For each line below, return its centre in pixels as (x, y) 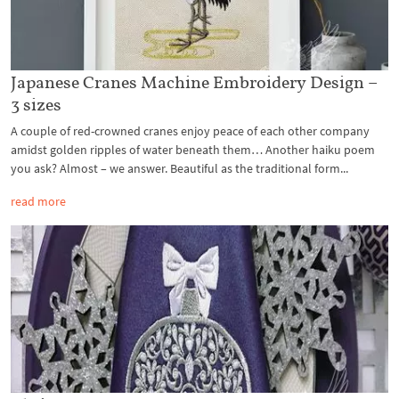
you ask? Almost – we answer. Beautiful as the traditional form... (179, 168)
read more (38, 201)
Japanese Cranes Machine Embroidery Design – (194, 81)
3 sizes (36, 104)
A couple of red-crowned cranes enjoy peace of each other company (190, 130)
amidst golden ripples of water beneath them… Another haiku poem (193, 149)
